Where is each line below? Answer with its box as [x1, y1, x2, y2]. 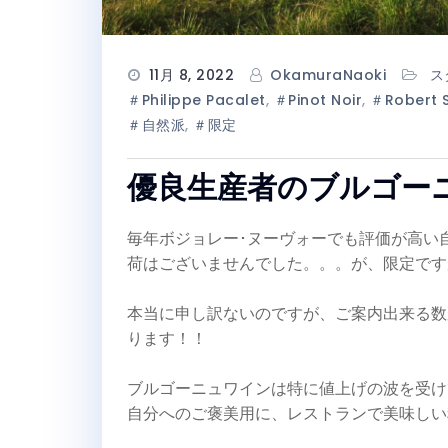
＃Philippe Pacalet [127, 89, 266, 110]
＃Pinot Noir [273, 89, 362, 110]
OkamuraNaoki [270, 64, 386, 85]
